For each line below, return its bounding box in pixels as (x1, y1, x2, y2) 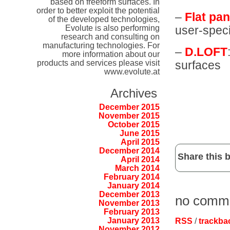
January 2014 (107, 181, 160, 190)
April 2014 (120, 155, 160, 164)
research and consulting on (61, 32, 160, 41)
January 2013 (107, 216, 160, 225)
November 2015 (98, 111, 160, 121)
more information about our (62, 49, 160, 59)
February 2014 (103, 172, 160, 182)
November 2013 (98, 199, 160, 208)
